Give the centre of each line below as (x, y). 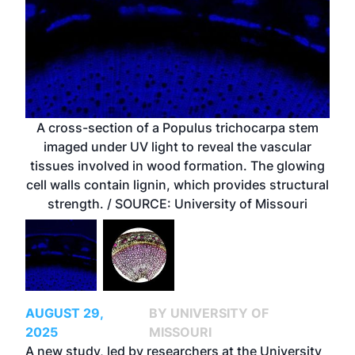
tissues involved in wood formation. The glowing (177, 165)
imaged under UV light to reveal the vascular (177, 146)
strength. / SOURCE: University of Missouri (177, 203)
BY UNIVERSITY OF (208, 313)
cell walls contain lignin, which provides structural (177, 184)
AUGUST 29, (64, 313)
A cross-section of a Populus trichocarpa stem (177, 127)
